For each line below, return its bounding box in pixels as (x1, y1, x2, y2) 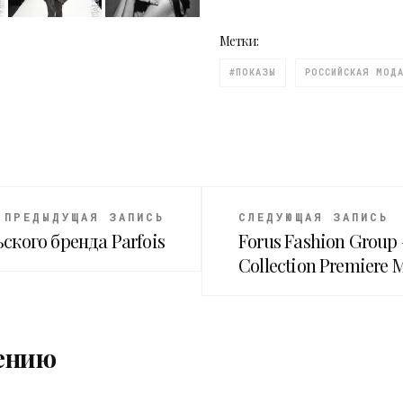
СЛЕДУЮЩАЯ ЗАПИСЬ (238, 210, 389, 225)
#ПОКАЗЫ (229, 67, 276, 79)
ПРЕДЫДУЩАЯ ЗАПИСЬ (4, 210, 165, 225)
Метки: (219, 32, 259, 50)
